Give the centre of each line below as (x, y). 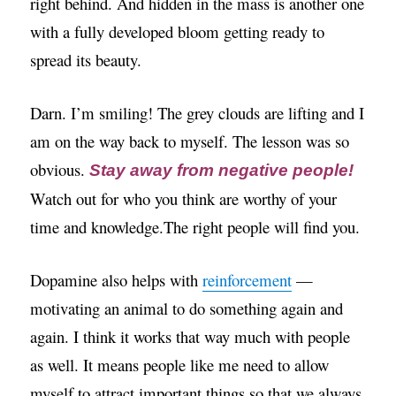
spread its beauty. (86, 60)
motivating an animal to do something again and (187, 308)
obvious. (60, 170)
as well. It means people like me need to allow (180, 365)
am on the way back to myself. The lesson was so (190, 141)
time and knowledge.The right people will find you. (195, 227)
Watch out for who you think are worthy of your (184, 199)
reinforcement (247, 280)
